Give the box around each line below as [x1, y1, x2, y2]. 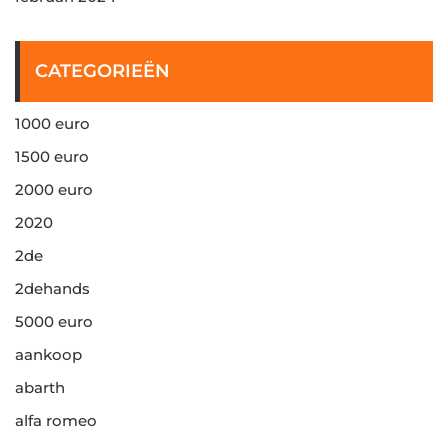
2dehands [15, 279, 90, 298]
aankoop [15, 345, 82, 364]
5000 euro [15, 312, 93, 331]
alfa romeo [15, 411, 97, 430]
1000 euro [15, 114, 90, 133]
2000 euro [15, 180, 93, 199]
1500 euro [15, 147, 89, 166]
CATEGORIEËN [35, 60, 170, 82]
